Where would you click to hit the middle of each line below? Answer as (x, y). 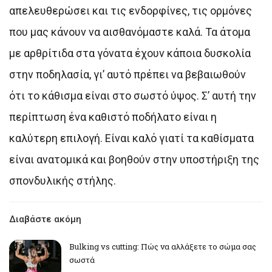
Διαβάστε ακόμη (45, 219)
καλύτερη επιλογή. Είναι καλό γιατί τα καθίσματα (131, 138)
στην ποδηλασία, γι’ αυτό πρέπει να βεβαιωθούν (127, 74)
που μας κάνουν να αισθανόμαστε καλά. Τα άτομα (130, 32)
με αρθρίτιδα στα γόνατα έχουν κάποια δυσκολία (130, 53)
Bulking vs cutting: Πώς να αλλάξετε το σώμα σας (163, 246)
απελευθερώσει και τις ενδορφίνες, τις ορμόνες (131, 10)
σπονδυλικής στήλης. (63, 180)
